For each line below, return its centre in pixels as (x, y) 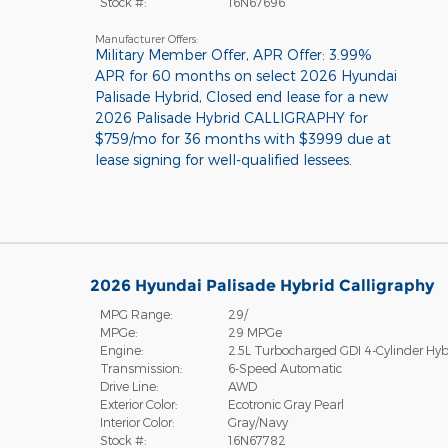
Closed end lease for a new (296, 96)
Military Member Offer (170, 54)
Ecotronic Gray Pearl (285, 403)
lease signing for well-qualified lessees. (223, 159)
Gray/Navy (257, 421)
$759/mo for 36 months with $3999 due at (242, 138)
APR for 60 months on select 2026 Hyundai (245, 75)
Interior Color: (136, 421)
